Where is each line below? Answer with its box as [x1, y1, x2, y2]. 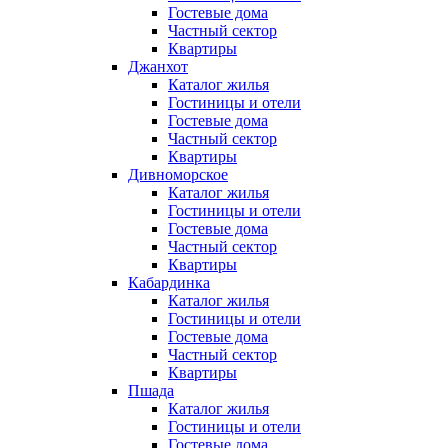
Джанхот [128, 58, 188, 76]
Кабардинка [128, 274, 210, 292]
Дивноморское [128, 166, 228, 184]
